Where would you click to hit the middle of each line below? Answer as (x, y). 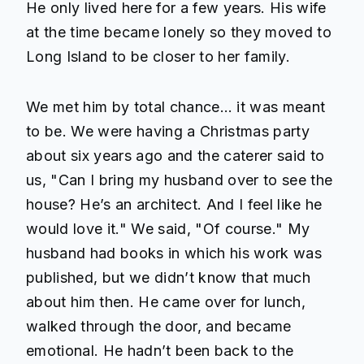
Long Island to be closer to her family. (158, 56)
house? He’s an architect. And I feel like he (174, 205)
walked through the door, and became (159, 327)
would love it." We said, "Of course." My (168, 229)
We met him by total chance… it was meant (176, 107)
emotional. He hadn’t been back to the (160, 351)
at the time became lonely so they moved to (179, 32)
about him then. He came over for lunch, (166, 302)
